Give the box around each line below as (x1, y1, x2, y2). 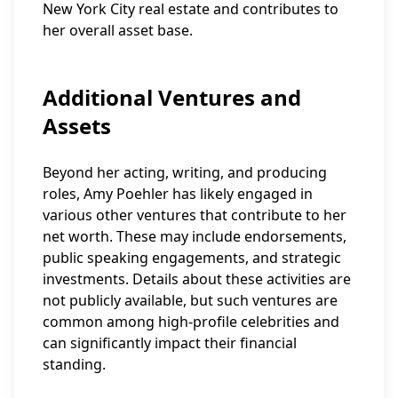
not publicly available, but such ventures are (43, 291, 338, 310)
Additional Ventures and (43, 83, 301, 112)
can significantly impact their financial (43, 333, 297, 353)
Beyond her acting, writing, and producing (43, 163, 327, 182)
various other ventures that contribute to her (43, 205, 346, 225)
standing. (43, 354, 106, 374)
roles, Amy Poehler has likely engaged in (43, 184, 313, 203)
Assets (43, 111, 111, 140)
